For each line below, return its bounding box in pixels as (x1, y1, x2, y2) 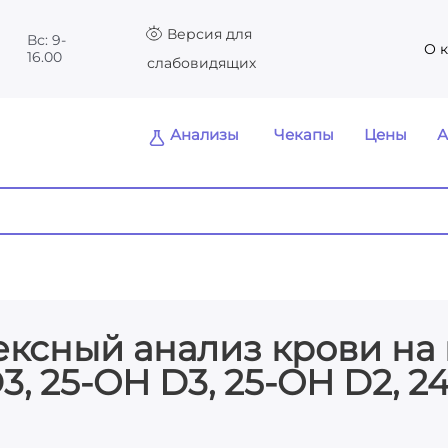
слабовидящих (146, 54, 256, 73)
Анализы (170, 125, 240, 145)
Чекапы (274, 125, 335, 145)
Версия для (166, 25, 252, 44)
